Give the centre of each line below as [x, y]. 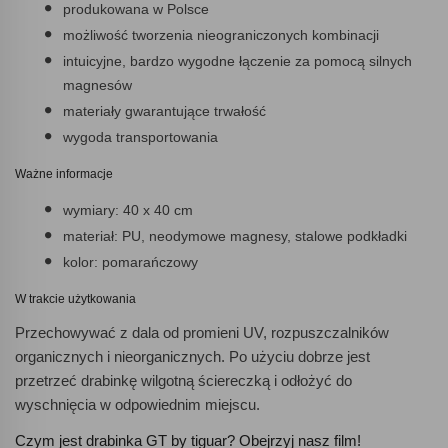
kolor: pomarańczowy [130, 262]
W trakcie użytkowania [75, 299]
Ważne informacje [64, 174]
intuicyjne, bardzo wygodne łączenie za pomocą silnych [237, 61]
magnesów [97, 85]
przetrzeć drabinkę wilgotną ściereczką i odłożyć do [183, 381]
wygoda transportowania [140, 137]
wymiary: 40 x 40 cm [128, 210]
